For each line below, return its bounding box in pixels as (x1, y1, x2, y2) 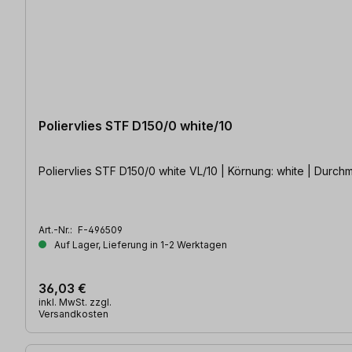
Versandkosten (38, 308, 108, 321)
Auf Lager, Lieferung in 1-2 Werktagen (52, 239, 227, 251)
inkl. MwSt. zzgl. (38, 296, 112, 309)
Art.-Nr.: (38, 224, 75, 236)
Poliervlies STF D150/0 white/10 (38, 118, 233, 134)
